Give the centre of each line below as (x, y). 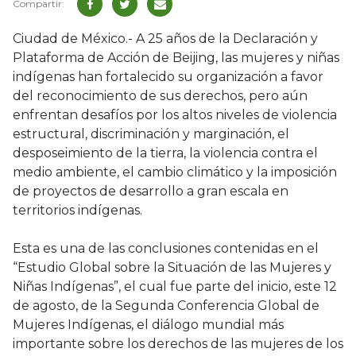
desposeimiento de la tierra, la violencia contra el (165, 153)
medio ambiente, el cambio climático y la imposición (175, 172)
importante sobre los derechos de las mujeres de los (178, 344)
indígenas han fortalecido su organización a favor (168, 77)
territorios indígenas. (77, 211)
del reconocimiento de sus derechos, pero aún (160, 96)
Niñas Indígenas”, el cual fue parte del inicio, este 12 (175, 287)
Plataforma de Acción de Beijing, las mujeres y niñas (176, 58)
